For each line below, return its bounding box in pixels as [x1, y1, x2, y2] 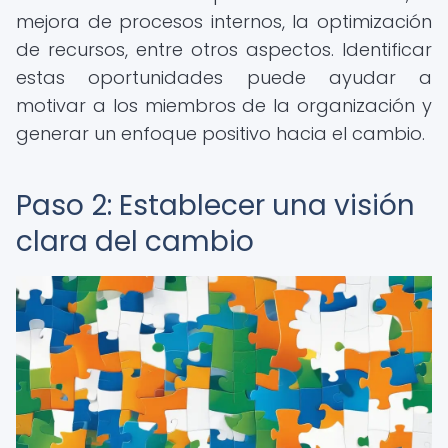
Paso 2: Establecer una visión [16, 186, 415, 225]
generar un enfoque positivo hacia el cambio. [16, 121, 425, 146]
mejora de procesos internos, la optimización [16, 9, 432, 34]
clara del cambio [16, 222, 254, 261]
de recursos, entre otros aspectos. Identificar [16, 37, 432, 62]
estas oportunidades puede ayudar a [16, 65, 432, 90]
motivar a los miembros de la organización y [16, 93, 432, 118]
